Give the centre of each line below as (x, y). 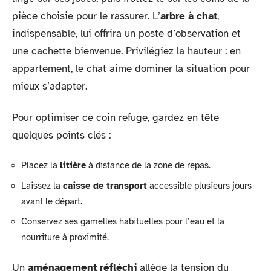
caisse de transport (105, 185)
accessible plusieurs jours (199, 185)
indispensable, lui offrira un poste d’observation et (126, 34)
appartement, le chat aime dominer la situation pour (131, 69)
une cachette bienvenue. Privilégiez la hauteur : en (126, 51)
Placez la (41, 165)
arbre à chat (189, 16)
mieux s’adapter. (50, 86)
